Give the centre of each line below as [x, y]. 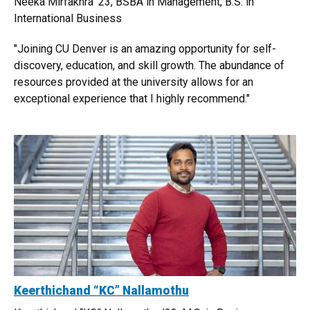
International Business [68, 19]
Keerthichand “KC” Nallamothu [101, 291]
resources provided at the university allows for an [134, 82]
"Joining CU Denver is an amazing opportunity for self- [145, 49]
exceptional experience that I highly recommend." [132, 99]
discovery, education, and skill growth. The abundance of [149, 66]
